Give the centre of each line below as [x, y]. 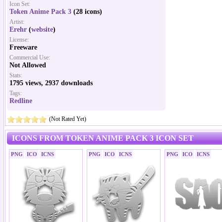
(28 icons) [87, 12]
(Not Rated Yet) [68, 119]
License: [19, 40]
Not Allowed [28, 65]
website [42, 29]
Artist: [17, 22]
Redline [21, 101]
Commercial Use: [30, 57]
